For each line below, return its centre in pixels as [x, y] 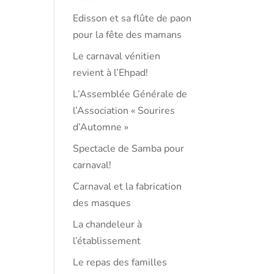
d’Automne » [101, 127]
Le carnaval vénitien [117, 56]
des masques [102, 203]
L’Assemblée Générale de [130, 94]
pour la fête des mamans [128, 35]
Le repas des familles [120, 262]
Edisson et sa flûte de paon [132, 18]
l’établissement [107, 241]
